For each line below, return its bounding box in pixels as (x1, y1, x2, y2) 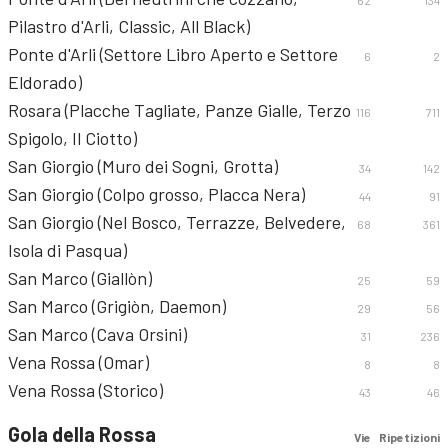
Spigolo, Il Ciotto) (8, 127, 137, 149)
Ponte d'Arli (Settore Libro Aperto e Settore (8, 43, 338, 65)
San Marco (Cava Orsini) (8, 323, 187, 345)
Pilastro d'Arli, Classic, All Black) (8, 15, 250, 37)
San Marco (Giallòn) (8, 267, 152, 289)
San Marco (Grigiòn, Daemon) (8, 295, 226, 317)
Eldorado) (8, 71, 82, 93)
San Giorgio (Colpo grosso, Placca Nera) (8, 183, 305, 205)
